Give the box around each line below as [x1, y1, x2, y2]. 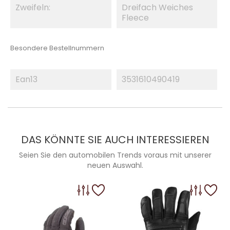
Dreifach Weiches [121, 1, 193, 13]
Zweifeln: [15, 1, 50, 13]
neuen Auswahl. [87, 160, 143, 170]
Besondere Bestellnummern [10, 43, 104, 53]
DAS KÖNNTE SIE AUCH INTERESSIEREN [21, 132, 209, 147]
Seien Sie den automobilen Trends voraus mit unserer [18, 149, 212, 160]
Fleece [121, 11, 149, 24]
